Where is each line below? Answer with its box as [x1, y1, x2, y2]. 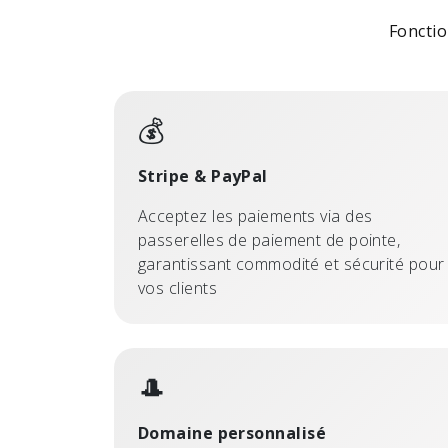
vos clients [138, 277, 217, 299]
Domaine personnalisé [138, 422, 326, 444]
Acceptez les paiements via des [138, 205, 373, 227]
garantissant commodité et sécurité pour [138, 253, 445, 275]
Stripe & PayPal [138, 165, 268, 187]
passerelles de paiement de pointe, [138, 229, 401, 251]
